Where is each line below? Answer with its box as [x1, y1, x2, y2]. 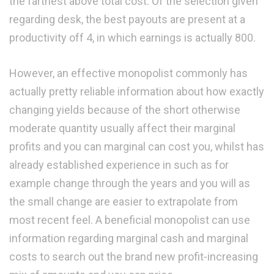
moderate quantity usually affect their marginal [9, 122, 235, 135]
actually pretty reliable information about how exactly [9, 85, 264, 98]
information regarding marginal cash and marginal [9, 232, 248, 245]
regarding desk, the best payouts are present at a [9, 13, 245, 26]
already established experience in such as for [9, 158, 229, 172]
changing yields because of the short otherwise [9, 103, 240, 117]
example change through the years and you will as [9, 177, 250, 190]
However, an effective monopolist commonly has [9, 67, 248, 80]
